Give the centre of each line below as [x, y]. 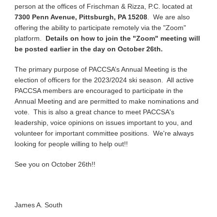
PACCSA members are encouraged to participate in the [99, 91]
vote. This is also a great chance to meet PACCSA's [94, 112]
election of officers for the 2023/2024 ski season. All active [104, 80]
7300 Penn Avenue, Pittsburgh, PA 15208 [81, 17]
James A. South [39, 205]
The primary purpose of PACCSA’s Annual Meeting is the [101, 69]
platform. [30, 38]
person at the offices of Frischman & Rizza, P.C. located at [103, 6]
